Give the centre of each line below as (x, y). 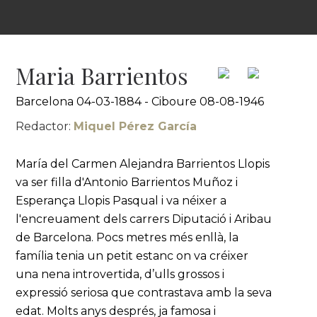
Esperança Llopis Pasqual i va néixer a (121, 201)
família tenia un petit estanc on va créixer (132, 256)
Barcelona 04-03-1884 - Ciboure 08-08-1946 (140, 102)
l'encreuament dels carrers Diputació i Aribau (144, 219)
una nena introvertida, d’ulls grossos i (120, 274)
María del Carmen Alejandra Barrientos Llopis (143, 164)
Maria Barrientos (102, 75)
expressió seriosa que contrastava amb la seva (144, 293)
